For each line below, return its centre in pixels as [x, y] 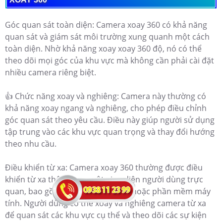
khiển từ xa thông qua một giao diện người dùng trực [104, 180]
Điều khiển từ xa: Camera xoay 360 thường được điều [104, 168]
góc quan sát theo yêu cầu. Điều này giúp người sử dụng [110, 120]
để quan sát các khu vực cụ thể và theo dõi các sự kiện [106, 215]
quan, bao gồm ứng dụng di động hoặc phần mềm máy [108, 192]
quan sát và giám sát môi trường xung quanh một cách [107, 37]
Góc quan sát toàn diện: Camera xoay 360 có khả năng [106, 25]
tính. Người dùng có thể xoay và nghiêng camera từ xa [106, 203]
